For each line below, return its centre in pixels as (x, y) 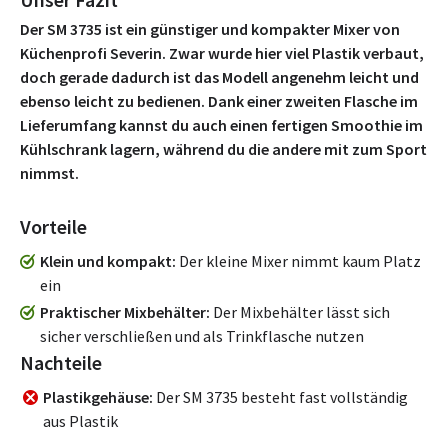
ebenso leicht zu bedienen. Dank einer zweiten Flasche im (219, 101)
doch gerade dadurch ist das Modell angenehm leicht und (219, 77)
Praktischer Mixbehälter (123, 312)
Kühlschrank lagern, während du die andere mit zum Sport (223, 149)
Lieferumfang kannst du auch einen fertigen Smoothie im (221, 125)
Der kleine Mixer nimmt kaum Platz (298, 261)
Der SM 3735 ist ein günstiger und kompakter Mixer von (210, 29)
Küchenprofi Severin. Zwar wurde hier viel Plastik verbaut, (222, 53)
